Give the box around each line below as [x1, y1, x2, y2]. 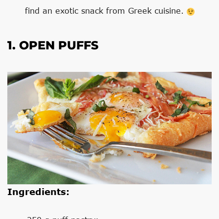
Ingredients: [7, 186, 69, 197]
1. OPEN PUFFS [7, 38, 99, 53]
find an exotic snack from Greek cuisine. [24, 6, 187, 16]
